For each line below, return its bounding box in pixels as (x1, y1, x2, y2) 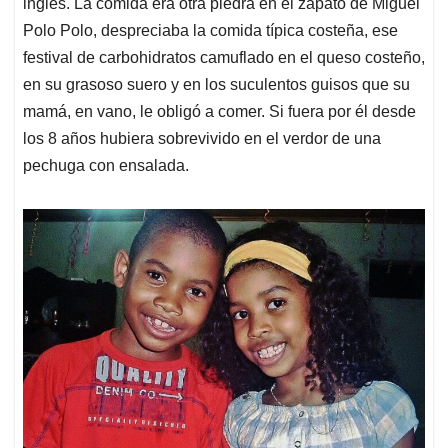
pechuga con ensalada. (23, 157, 189, 175)
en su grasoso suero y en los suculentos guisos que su (23, 76, 410, 94)
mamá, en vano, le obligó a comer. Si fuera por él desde (23, 103, 416, 121)
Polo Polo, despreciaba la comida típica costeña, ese (23, 22, 398, 40)
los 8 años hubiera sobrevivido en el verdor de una (23, 130, 381, 148)
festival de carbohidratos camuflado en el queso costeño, (23, 49, 425, 67)
